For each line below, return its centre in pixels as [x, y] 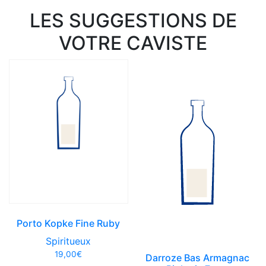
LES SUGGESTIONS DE [133, 20]
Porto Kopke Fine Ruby [69, 223]
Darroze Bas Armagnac [198, 257]
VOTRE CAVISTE [133, 43]
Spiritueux [69, 241]
